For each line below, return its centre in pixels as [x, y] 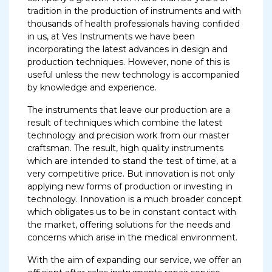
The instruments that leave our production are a [129, 110]
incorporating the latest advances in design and [127, 49]
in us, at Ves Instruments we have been [111, 36]
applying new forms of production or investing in [130, 186]
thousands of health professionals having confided [134, 24]
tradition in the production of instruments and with [134, 11]
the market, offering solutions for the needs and [129, 225]
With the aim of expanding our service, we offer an [134, 260]
